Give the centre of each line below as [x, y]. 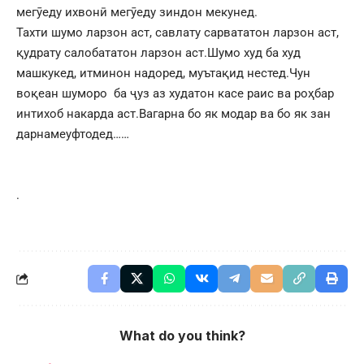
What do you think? [182, 335]
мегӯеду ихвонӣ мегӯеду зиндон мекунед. [137, 12]
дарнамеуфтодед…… [73, 134]
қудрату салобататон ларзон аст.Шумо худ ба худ [158, 52]
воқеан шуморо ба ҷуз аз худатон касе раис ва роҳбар [175, 93]
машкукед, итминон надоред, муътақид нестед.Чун [163, 73]
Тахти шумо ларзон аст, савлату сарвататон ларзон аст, [178, 32]
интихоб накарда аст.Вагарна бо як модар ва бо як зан [173, 113]
